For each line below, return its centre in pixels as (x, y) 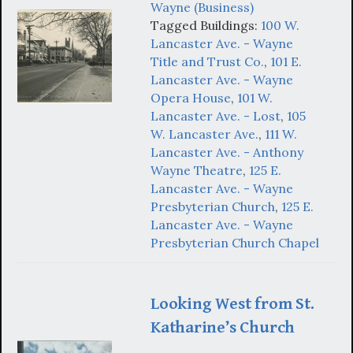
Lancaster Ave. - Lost (216, 116)
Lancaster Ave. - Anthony (227, 152)
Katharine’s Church (223, 328)
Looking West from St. (232, 304)
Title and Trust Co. (207, 62)
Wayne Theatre (197, 171)
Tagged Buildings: (206, 26)
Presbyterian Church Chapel (235, 243)
